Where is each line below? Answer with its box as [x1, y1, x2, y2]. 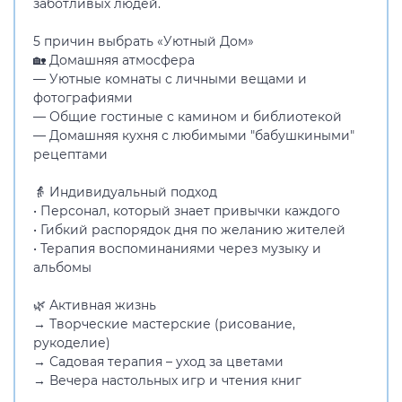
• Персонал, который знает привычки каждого [33, 203, 340, 219]
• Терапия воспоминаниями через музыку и [33, 240, 321, 257]
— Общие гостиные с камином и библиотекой [33, 109, 342, 125]
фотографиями [33, 90, 133, 106]
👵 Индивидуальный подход [33, 184, 217, 200]
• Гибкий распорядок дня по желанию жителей [33, 222, 345, 238]
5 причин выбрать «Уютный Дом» [33, 33, 254, 49]
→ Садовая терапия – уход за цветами [33, 354, 284, 370]
